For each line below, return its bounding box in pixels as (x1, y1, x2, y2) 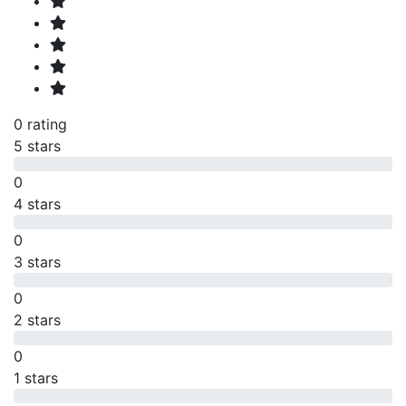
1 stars (14, 368, 58, 387)
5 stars (14, 136, 61, 155)
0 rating (14, 114, 67, 133)
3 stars (14, 252, 61, 271)
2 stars (14, 310, 61, 329)
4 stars (14, 194, 61, 213)
